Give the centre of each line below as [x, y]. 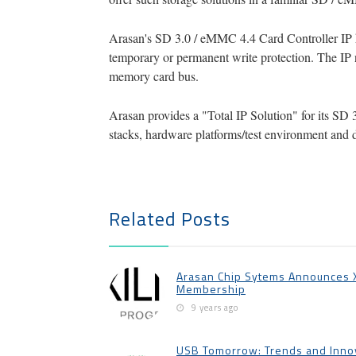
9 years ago [215, 307]
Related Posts [170, 219]
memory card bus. [154, 76]
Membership [211, 288]
